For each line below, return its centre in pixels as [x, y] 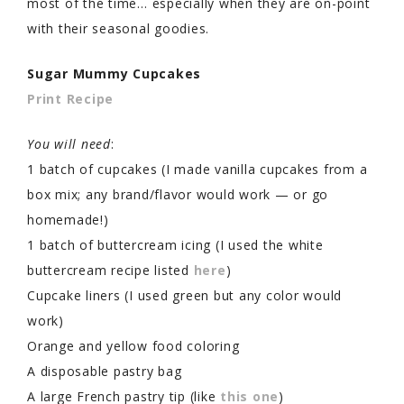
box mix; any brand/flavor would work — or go [178, 194]
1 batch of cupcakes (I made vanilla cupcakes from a [197, 169]
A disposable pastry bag [105, 371]
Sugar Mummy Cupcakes [114, 73]
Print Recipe [70, 98]
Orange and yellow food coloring [133, 345]
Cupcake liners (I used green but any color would [184, 295]
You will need [69, 143]
